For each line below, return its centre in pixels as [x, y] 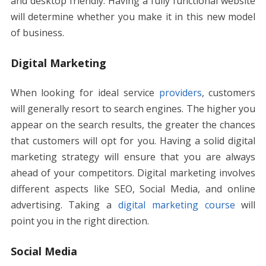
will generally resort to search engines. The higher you [133, 108]
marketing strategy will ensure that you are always [133, 156]
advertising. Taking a [64, 205]
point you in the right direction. [80, 221]
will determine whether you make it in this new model [133, 16]
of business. [37, 32]
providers [180, 92]
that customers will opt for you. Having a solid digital [133, 140]
